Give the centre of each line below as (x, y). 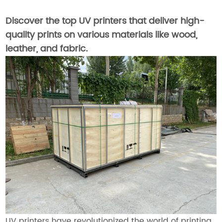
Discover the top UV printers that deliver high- (105, 21)
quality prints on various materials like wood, (102, 35)
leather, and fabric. (47, 49)
